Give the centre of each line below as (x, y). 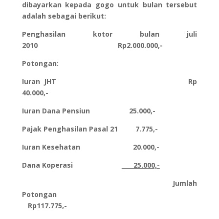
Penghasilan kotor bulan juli (109, 34)
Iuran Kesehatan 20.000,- (90, 147)
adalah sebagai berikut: (64, 16)
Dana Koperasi (72, 165)
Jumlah (109, 183)
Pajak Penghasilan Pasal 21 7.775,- (90, 129)
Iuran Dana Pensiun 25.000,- (88, 111)
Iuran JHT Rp (109, 82)
